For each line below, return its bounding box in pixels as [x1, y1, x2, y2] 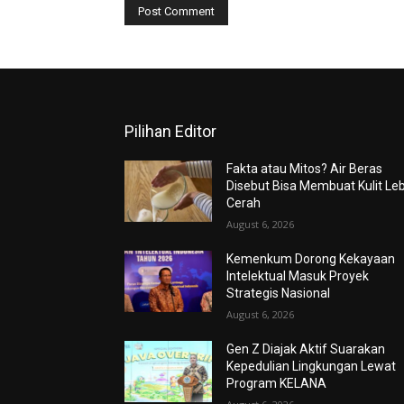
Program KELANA [226, 375, 327, 390]
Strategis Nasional [226, 285, 331, 300]
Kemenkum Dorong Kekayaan [226, 251, 396, 266]
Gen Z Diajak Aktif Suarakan [226, 341, 386, 356]
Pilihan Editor [124, 121, 216, 141]
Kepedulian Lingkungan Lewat [226, 358, 397, 373]
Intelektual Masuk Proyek [226, 268, 370, 283]
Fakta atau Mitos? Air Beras [226, 161, 383, 176]
